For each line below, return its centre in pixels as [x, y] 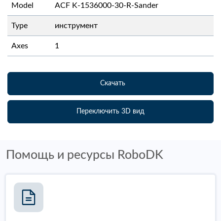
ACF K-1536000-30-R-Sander [107, 5]
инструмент [76, 25]
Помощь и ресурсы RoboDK [85, 155]
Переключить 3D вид [110, 111]
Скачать [112, 83]
